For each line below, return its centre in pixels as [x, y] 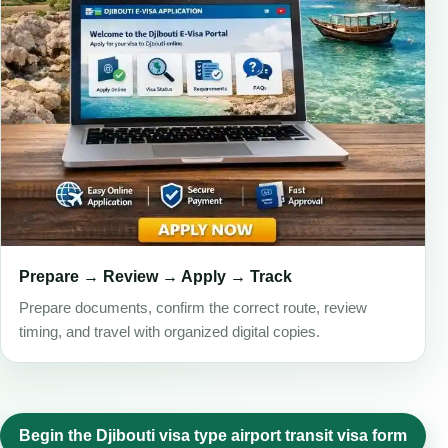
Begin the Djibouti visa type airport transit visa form [213, 436]
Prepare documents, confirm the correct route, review [193, 308]
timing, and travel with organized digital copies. [169, 332]
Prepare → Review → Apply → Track [155, 277]
